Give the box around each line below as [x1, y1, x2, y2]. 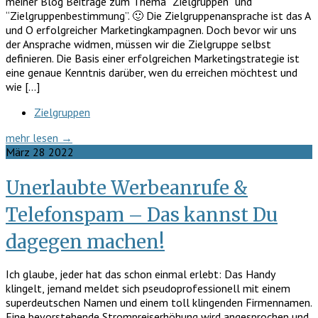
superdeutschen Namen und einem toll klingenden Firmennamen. [6, 295, 312, 309]
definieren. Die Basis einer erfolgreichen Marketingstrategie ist [6, 51, 300, 66]
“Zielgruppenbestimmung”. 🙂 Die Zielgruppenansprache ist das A [6, 9, 310, 23]
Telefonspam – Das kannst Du [6, 202, 278, 226]
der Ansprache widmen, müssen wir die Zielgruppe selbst [6, 37, 271, 52]
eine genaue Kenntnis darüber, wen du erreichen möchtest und [6, 65, 297, 80]
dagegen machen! [6, 229, 165, 253]
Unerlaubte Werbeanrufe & [6, 175, 248, 199]
